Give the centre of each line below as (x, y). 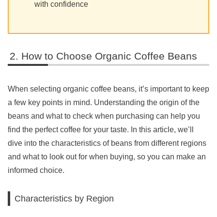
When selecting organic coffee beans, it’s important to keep (108, 89)
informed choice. (36, 170)
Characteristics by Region (64, 199)
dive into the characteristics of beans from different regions (107, 143)
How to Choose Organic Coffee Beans (109, 56)
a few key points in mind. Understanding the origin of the (104, 102)
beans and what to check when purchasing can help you (104, 116)
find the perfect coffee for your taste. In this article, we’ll (101, 129)
